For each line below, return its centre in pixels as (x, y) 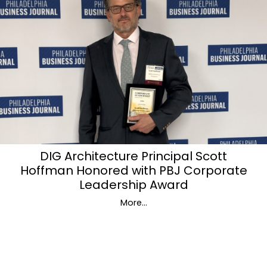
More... (133, 202)
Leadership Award (133, 184)
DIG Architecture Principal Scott (133, 156)
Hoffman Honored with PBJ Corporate (133, 170)
